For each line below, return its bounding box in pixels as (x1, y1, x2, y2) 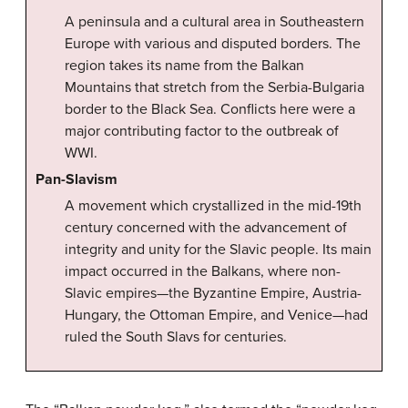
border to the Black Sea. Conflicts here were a (65, 100, 355, 119)
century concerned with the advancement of (65, 218, 347, 237)
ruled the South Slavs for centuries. (65, 327, 287, 346)
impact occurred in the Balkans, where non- (65, 261, 341, 280)
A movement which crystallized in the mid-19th (65, 196, 362, 215)
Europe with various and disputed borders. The (65, 35, 361, 54)
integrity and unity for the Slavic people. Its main (65, 240, 372, 259)
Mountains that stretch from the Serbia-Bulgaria (65, 78, 364, 97)
